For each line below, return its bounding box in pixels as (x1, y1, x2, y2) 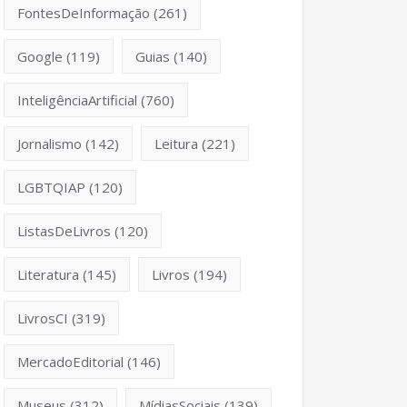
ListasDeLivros (17, 221, 111, 240)
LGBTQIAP (17, 177, 85, 196)
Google (17, 46, 63, 65)
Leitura (154, 134, 198, 153)
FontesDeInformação (17, 3, 150, 22)
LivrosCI (17, 308, 68, 327)
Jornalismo (17, 134, 82, 153)
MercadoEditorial (17, 352, 124, 371)
